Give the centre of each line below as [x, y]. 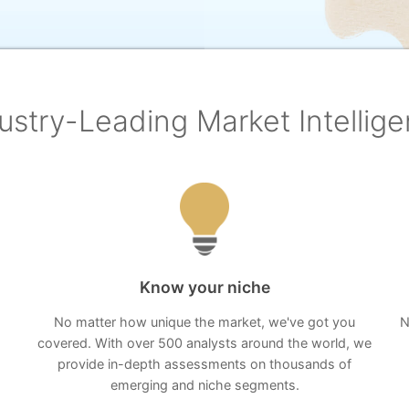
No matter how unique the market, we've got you [204, 322]
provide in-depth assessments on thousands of [204, 364]
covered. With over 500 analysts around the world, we [204, 343]
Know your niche [204, 287]
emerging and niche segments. [204, 385]
